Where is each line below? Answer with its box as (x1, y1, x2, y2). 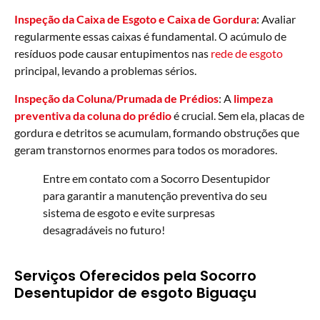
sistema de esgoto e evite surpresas (43, 205, 215, 219)
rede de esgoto (211, 46, 283, 61)
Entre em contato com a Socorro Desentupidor (43, 171, 270, 185)
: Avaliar (256, 12, 296, 26)
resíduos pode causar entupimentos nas (14, 46, 211, 61)
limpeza (234, 91, 273, 105)
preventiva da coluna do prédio (14, 108, 171, 122)
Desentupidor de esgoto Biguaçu (14, 282, 256, 303)
